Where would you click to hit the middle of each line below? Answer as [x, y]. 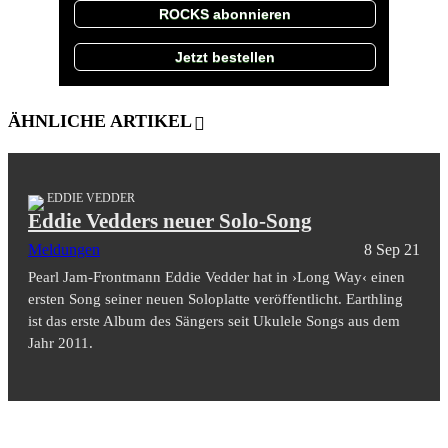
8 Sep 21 [392, 249]
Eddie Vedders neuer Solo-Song [170, 220]
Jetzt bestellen [225, 56]
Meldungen [64, 249]
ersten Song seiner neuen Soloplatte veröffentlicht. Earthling [215, 298]
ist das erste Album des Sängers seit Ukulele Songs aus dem [214, 320]
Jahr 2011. [60, 342]
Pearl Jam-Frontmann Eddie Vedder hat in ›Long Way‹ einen [216, 276]
